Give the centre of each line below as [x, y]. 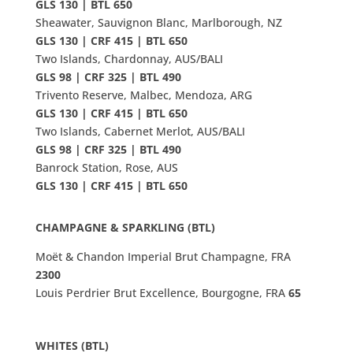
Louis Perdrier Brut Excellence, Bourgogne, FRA [162, 293]
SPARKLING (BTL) [168, 228]
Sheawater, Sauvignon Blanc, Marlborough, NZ [158, 23]
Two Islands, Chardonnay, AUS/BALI [129, 59]
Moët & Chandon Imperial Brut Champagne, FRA [163, 257]
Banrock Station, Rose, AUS [106, 168]
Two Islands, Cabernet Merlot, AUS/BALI [140, 132]
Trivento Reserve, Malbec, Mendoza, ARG [143, 95]
